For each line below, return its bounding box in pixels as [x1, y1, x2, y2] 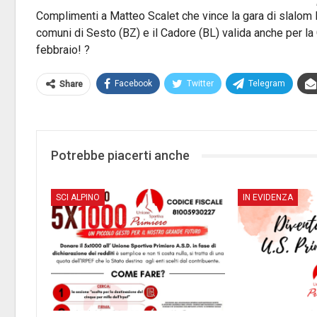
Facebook [115, 79, 152, 88]
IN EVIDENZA [243, 192, 294, 202]
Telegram [248, 79, 285, 88]
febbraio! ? [36, 43, 90, 57]
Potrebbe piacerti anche [51, 148, 190, 163]
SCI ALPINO [56, 192, 100, 202]
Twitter [187, 79, 214, 88]
